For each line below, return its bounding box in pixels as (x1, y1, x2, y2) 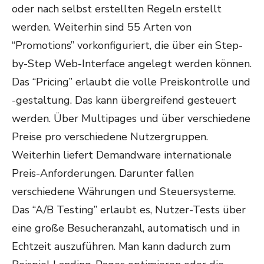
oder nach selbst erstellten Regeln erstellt (12, 2, 222, 16)
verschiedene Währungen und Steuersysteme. (12, 184, 236, 199)
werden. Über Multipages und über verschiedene (12, 111, 250, 126)
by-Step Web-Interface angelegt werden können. (12, 57, 252, 71)
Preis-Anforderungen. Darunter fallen (12, 166, 194, 180)
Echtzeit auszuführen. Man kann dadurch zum (12, 239, 230, 253)
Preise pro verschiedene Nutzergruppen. (12, 130, 208, 144)
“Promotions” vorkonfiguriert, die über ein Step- (12, 38, 243, 52)
